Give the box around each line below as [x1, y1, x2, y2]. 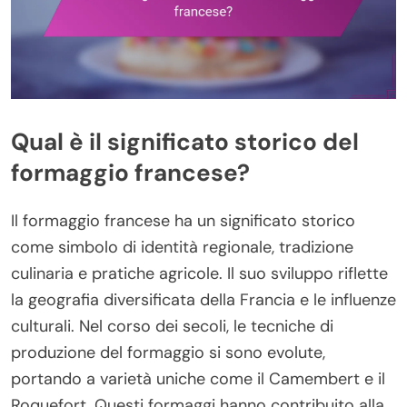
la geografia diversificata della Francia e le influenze [11, 289, 396, 311]
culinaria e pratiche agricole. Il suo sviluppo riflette [11, 263, 388, 284]
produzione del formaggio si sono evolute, [11, 342, 325, 363]
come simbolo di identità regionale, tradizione [11, 236, 353, 258]
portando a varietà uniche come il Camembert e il [11, 368, 385, 390]
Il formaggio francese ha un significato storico [11, 210, 355, 232]
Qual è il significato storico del [11, 126, 359, 158]
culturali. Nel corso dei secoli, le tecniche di [11, 315, 333, 337]
